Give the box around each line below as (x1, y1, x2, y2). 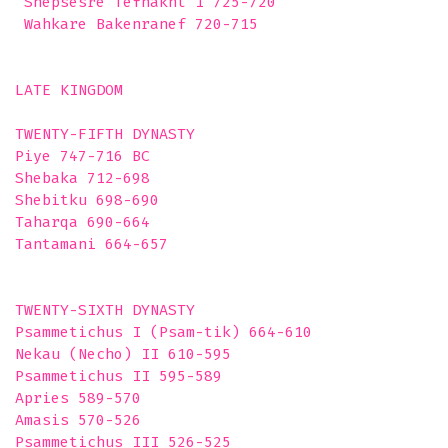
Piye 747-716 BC (15, 147, 150, 165)
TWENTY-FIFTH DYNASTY (15, 125, 204, 143)
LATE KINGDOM (15, 81, 123, 99)
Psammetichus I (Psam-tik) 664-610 (15, 323, 312, 341)
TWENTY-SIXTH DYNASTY (15, 301, 204, 319)
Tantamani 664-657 (15, 235, 168, 253)
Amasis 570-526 (15, 411, 141, 429)
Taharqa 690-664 (15, 213, 150, 231)
